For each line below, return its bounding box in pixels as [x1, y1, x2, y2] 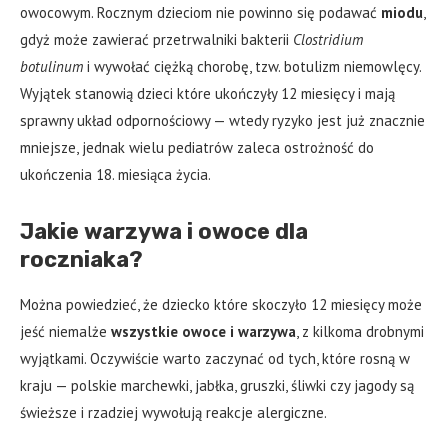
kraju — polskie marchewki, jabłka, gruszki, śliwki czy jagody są [20, 376, 414, 396]
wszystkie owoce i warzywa [111, 322, 296, 342]
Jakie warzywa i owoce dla [20, 218, 308, 246]
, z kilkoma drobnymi [296, 322, 424, 342]
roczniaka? [20, 246, 143, 274]
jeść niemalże [20, 322, 111, 342]
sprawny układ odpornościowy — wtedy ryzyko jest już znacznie [20, 111, 425, 131]
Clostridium [293, 30, 363, 50]
